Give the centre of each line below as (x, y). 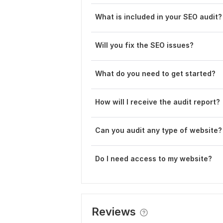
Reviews (114, 212)
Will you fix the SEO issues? (144, 45)
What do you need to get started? (155, 73)
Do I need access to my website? (154, 159)
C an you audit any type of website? (159, 130)
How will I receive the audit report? (158, 102)
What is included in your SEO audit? (159, 17)
